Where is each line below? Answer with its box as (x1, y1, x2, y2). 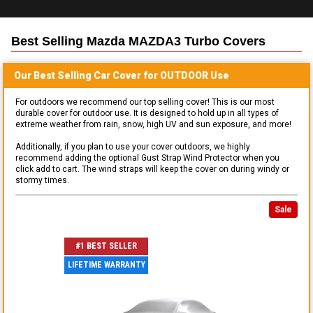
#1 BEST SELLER (75, 241, 137, 252)
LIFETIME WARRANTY (67, 260, 145, 270)
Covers (219, 34, 265, 48)
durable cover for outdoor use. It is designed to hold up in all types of (15, 108, 279, 118)
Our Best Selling (14, 69, 94, 81)
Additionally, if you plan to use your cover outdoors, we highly (15, 141, 250, 152)
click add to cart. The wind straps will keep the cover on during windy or (15, 163, 289, 174)
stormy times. (15, 175, 69, 185)
